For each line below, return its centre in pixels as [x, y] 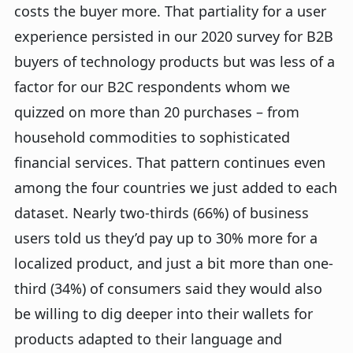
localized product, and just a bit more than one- [174, 264]
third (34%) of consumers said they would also [168, 289]
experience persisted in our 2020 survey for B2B [174, 37]
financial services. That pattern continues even [170, 163]
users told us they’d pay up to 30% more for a [166, 238]
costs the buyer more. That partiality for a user [170, 11]
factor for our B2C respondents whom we [152, 87]
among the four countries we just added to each [176, 188]
